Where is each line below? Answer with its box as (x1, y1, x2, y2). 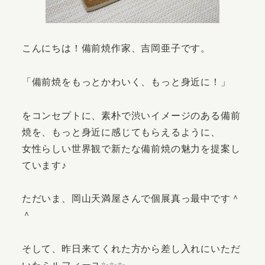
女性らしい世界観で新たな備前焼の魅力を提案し (21, 143, 241, 154)
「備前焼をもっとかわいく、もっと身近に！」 (21, 76, 231, 87)
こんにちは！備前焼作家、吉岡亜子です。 (21, 43, 211, 53)
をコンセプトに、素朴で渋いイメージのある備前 (21, 110, 241, 121)
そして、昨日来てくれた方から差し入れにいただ (21, 244, 241, 254)
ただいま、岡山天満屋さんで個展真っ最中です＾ (21, 193, 241, 204)
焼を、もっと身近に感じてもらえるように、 (21, 127, 221, 137)
